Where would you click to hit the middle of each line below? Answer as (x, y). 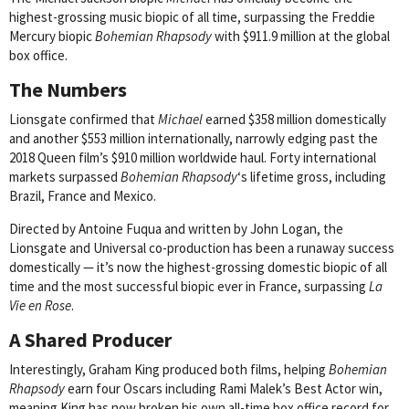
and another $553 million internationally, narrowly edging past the (194, 139)
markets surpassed (65, 177)
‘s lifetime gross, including (312, 177)
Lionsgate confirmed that (84, 120)
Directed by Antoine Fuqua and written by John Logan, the (176, 229)
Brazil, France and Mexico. (83, 196)
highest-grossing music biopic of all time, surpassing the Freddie (192, 17)
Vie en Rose (40, 306)
